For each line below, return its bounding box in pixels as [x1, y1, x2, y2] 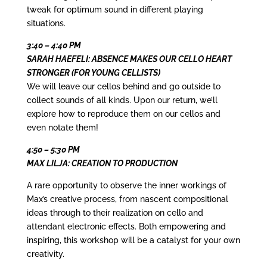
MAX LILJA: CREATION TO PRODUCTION [26, 159, 178, 169]
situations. [26, 18, 66, 29]
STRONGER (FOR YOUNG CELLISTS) [26, 68, 160, 78]
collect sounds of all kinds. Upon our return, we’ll [26, 95, 218, 105]
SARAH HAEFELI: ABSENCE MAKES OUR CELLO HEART [26, 54, 232, 64]
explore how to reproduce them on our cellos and [26, 109, 221, 119]
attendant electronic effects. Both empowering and [26, 222, 226, 232]
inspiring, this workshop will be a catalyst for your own [26, 235, 240, 246]
